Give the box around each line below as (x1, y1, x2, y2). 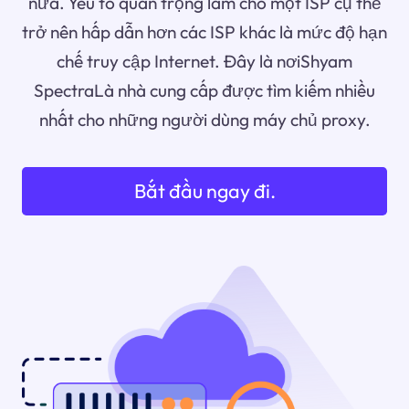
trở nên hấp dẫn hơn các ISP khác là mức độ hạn (22, 21, 387, 44)
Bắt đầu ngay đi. (133, 178, 276, 204)
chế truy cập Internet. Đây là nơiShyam (57, 50, 352, 73)
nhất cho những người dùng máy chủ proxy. (38, 109, 371, 131)
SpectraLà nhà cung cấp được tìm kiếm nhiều (34, 79, 375, 102)
